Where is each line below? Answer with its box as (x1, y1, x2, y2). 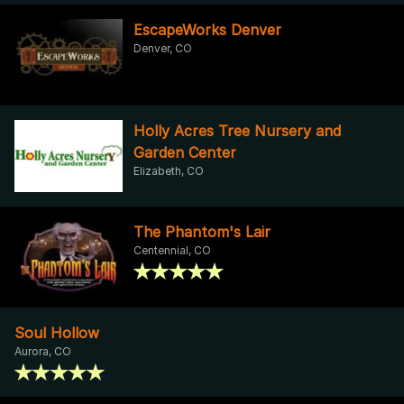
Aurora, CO (14, 344, 71, 358)
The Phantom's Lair (133, 222, 271, 241)
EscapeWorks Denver (133, 20, 281, 39)
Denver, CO (133, 41, 192, 55)
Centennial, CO (133, 243, 211, 257)
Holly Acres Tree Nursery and (133, 121, 341, 140)
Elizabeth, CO (133, 163, 204, 178)
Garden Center (133, 142, 236, 161)
